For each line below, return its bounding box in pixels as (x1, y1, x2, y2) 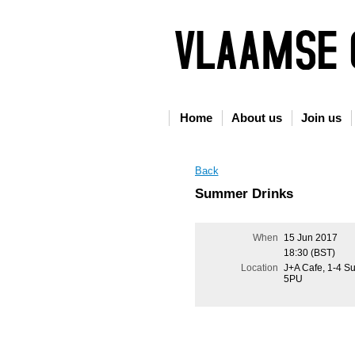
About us (231, 111, 282, 124)
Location (241, 262, 279, 274)
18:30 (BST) (284, 247, 336, 259)
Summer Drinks (194, 185, 293, 201)
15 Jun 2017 (284, 232, 338, 244)
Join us (300, 111, 342, 124)
